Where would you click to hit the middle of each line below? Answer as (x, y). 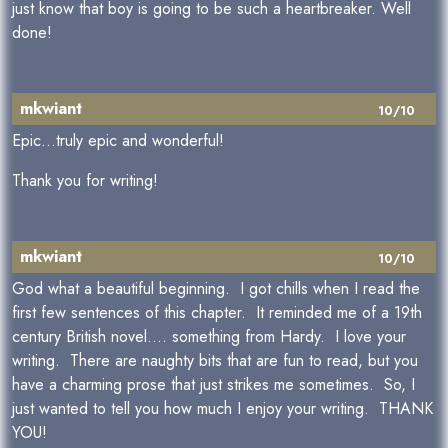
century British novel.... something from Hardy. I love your (209, 336)
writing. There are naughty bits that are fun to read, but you (215, 360)
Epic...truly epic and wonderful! (118, 140)
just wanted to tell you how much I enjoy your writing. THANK (222, 408)
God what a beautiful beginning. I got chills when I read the (216, 288)
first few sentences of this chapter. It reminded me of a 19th (217, 312)
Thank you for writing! (85, 180)
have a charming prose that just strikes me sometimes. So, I (213, 384)
